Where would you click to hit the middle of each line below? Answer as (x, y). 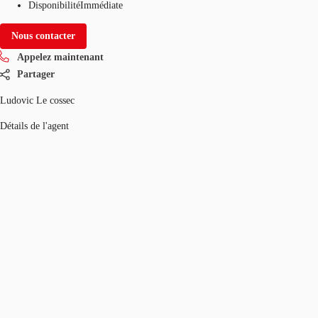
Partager (36, 74)
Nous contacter (43, 35)
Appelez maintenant (60, 57)
